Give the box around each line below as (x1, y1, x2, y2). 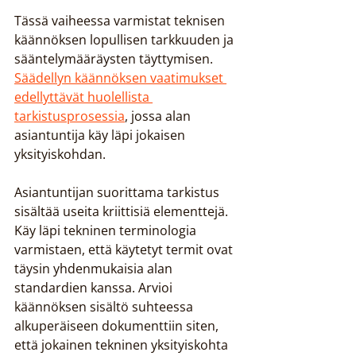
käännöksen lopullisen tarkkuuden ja (14, 31, 237, 48)
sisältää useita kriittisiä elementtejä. (14, 203, 231, 220)
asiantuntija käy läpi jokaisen (14, 126, 188, 144)
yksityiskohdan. (14, 145, 106, 163)
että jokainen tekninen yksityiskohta (14, 336, 231, 354)
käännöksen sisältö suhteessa (14, 298, 196, 315)
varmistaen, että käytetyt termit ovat (14, 241, 236, 258)
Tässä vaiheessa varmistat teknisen (14, 12, 228, 29)
